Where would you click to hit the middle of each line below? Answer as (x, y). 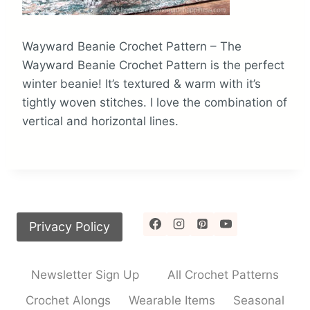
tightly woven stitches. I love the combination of (155, 102)
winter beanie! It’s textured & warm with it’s (142, 83)
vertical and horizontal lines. (100, 121)
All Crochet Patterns (224, 275)
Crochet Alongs (68, 301)
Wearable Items (172, 301)
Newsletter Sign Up (85, 275)
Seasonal (259, 301)
